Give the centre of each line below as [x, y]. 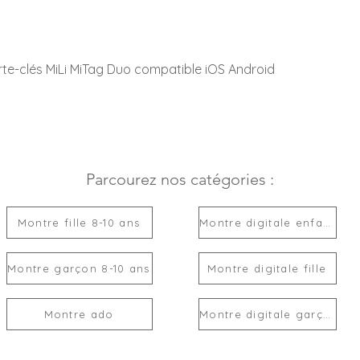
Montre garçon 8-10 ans [79, 268]
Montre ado [79, 314]
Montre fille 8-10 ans [79, 223]
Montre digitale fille [267, 268]
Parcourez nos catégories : [180, 179]
